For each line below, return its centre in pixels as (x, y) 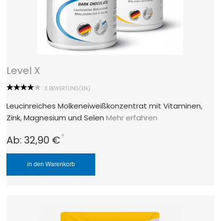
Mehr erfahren (132, 117)
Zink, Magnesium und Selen (56, 117)
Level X (23, 70)
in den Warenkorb (51, 164)
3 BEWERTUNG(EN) (68, 88)
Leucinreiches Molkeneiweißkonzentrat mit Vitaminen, (105, 106)
